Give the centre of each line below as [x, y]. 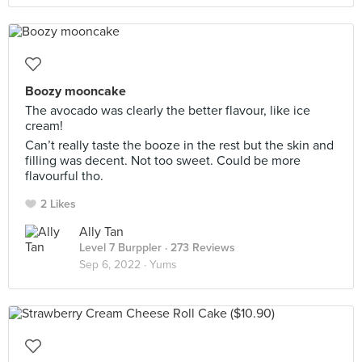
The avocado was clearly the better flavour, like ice [168, 111]
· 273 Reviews [198, 248]
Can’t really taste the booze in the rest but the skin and [179, 145]
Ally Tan [101, 232]
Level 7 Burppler [120, 248]
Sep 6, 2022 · [114, 265]
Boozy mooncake [76, 91]
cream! [44, 126]
